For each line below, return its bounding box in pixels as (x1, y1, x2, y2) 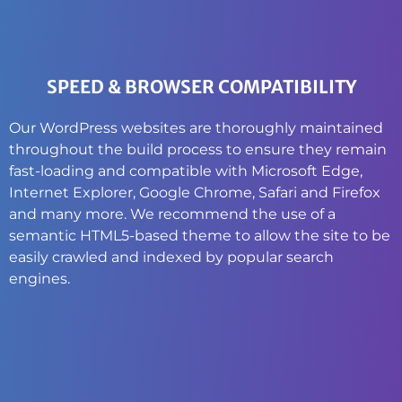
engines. (9, 269, 70, 287)
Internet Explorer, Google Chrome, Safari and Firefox (9, 183, 380, 201)
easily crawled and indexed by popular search (9, 248, 334, 266)
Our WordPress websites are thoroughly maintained (9, 118, 383, 136)
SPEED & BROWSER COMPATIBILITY (46, 74, 356, 98)
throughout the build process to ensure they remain (9, 140, 387, 158)
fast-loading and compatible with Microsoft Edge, (9, 162, 363, 179)
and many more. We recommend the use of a (9, 205, 336, 223)
